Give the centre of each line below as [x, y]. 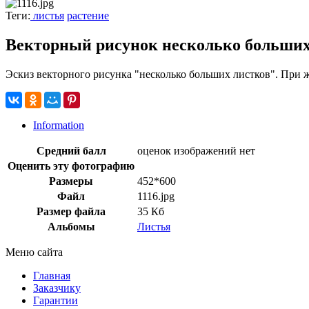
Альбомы [71, 226]
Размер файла [71, 211]
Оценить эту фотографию [71, 166]
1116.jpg [156, 196]
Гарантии [56, 300]
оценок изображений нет [196, 150]
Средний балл [71, 150]
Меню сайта [34, 252]
